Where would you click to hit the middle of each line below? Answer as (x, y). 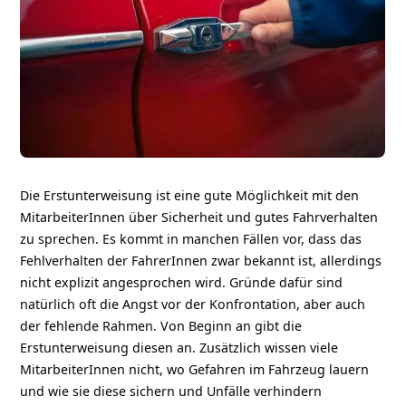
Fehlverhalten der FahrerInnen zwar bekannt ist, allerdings (201, 260)
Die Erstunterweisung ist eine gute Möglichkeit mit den (190, 195)
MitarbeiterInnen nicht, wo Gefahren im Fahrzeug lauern (195, 369)
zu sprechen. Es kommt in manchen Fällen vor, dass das (191, 238)
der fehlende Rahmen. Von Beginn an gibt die (161, 325)
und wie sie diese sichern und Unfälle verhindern (171, 391)
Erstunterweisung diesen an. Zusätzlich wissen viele (179, 347)
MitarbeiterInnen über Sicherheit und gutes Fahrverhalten (199, 217)
